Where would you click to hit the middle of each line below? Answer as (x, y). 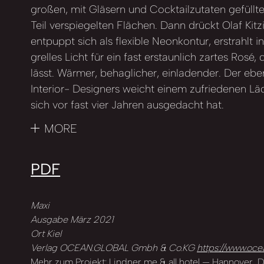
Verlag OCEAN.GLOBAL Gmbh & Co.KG (114, 248)
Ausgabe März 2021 (72, 220)
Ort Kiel (46, 234)
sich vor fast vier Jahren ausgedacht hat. (128, 105)
